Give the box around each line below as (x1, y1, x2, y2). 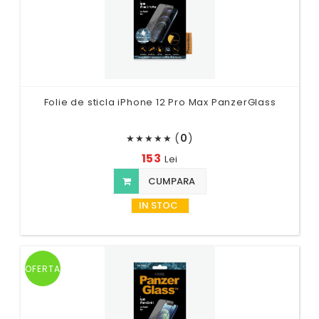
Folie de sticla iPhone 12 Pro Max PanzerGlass (43, 95, 276, 109)
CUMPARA (146, 174, 195, 188)
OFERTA (25, 262, 61, 275)
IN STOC (138, 198, 178, 212)
